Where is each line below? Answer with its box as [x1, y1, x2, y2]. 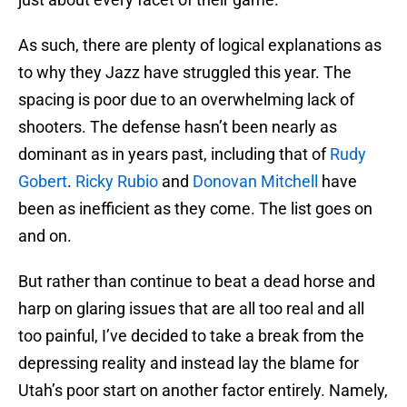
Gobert [18, 172, 67, 192]
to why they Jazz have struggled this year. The [18, 63, 352, 83]
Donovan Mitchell [193, 172, 318, 192]
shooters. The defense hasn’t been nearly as [18, 117, 337, 137]
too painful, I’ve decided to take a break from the [18, 326, 364, 346]
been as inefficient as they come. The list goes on [18, 199, 372, 219]
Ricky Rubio [75, 172, 158, 192]
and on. [18, 226, 72, 246]
